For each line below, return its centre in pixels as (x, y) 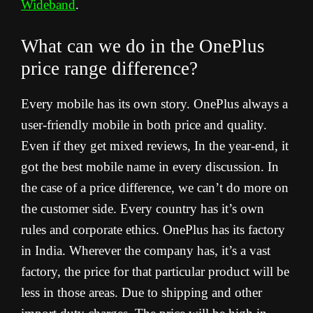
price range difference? (109, 69)
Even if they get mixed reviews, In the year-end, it (155, 146)
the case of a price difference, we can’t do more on (155, 188)
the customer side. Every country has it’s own (143, 209)
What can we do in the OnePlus (143, 46)
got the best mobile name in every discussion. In (150, 167)
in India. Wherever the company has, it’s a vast (146, 251)
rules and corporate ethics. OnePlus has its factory (153, 230)
